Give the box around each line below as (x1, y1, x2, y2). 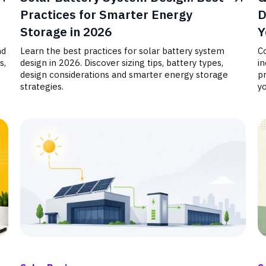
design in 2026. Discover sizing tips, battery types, (20, 57, 224, 68)
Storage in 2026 (20, 24, 112, 40)
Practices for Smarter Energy (20, 7, 193, 23)
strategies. (20, 81, 64, 92)
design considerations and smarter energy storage (20, 69, 229, 80)
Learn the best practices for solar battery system (20, 45, 225, 56)
